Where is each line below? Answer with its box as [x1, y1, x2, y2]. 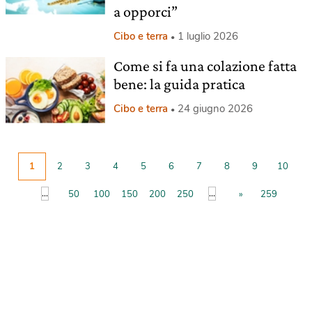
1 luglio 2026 [177, 29, 238, 43]
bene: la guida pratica [113, 75, 245, 93]
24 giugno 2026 [177, 102, 253, 116]
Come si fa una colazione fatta [113, 57, 297, 75]
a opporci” [113, 3, 178, 20]
